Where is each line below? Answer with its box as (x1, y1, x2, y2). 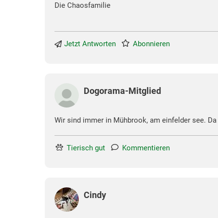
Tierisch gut (67, 144, 105, 153)
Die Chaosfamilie (54, 1, 110, 10)
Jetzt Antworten (64, 39, 116, 49)
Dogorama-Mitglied (84, 86, 161, 96)
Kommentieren (122, 144, 170, 153)
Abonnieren (133, 39, 170, 49)
